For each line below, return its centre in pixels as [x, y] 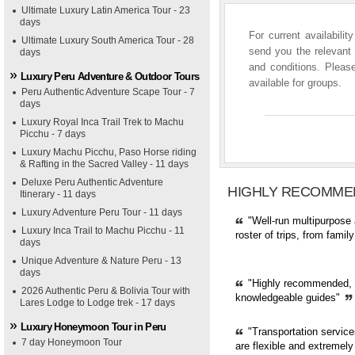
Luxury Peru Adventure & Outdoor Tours [110, 76]
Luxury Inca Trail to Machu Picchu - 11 [103, 231]
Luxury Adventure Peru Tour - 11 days [102, 212]
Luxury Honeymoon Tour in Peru [94, 327]
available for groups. [295, 83]
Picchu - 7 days [53, 134]
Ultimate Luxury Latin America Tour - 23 [106, 10]
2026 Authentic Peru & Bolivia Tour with [106, 291]
